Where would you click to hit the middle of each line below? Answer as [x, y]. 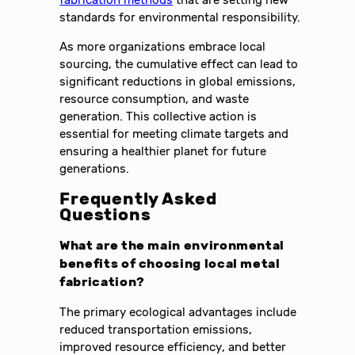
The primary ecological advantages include [178, 312]
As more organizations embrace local [163, 47]
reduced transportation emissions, [156, 329]
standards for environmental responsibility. [180, 18]
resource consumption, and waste [155, 99]
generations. [95, 169]
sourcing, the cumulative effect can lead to [179, 65]
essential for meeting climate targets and [174, 134]
